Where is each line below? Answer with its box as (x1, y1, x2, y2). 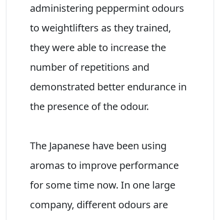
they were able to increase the (30, 40, 166, 54)
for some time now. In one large (30, 178, 175, 192)
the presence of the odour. (30, 99, 149, 113)
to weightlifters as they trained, (30, 21, 171, 34)
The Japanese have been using (30, 138, 166, 152)
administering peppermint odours (30, 1, 184, 15)
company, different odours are (30, 197, 168, 211)
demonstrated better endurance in (30, 80, 187, 93)
